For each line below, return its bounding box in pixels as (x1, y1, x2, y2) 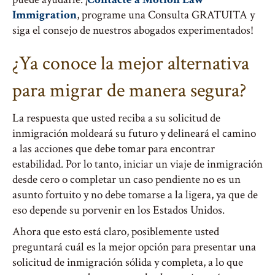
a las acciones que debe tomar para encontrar (12, 141, 215, 157)
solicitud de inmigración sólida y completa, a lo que (12, 255, 243, 270)
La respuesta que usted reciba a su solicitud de (12, 110, 220, 126)
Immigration (12, 7, 77, 23)
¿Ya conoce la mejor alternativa (12, 51, 249, 76)
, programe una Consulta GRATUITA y (77, 7, 255, 23)
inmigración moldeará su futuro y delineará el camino (12, 126, 256, 141)
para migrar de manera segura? (12, 78, 246, 103)
